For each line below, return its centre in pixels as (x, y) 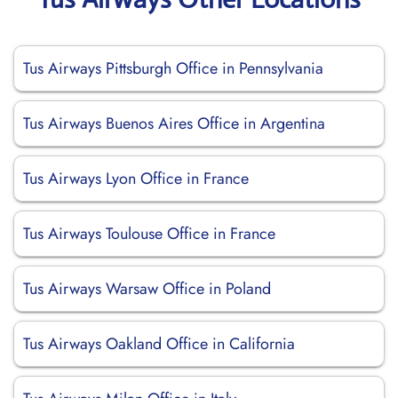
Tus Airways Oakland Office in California (159, 344)
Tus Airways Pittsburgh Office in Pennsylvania (173, 68)
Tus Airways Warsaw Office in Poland (147, 289)
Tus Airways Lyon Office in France (136, 179)
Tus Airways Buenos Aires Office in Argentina (174, 123)
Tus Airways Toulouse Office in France (149, 234)
